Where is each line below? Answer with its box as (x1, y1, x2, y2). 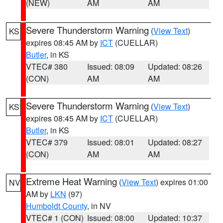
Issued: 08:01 (87, 136, 134, 148)
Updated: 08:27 (148, 136, 203, 148)
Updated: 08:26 (148, 61, 203, 72)
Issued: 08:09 (87, 61, 134, 72)
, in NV (87, 200, 111, 212)
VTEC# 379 (26, 136, 68, 148)
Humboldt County (26, 200, 87, 212)
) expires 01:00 (156, 176, 208, 188)
